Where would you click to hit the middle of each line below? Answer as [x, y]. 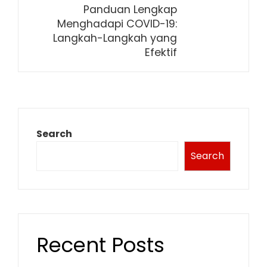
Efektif [161, 52]
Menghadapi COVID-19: [117, 24]
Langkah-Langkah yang [115, 38]
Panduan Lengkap [130, 10]
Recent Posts [100, 245]
